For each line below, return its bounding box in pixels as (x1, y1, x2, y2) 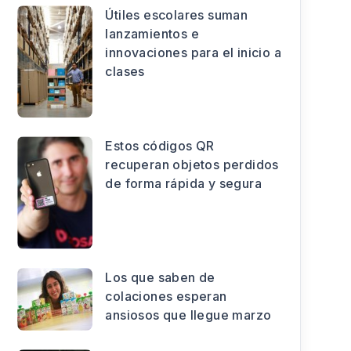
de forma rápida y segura (105, 175, 262, 192)
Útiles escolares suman (105, 6, 248, 23)
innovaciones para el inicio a (105, 44, 281, 60)
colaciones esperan (105, 288, 227, 305)
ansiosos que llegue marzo (105, 307, 272, 324)
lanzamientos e (105, 25, 199, 42)
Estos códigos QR (105, 138, 215, 154)
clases (105, 63, 145, 79)
